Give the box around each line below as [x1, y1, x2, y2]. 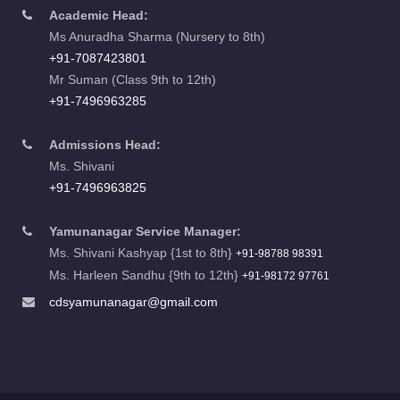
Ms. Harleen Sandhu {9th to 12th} [49, 267, 242, 282]
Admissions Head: [49, 137, 161, 152]
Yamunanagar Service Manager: [49, 223, 241, 238]
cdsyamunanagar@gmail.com [49, 294, 218, 309]
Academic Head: [49, 7, 148, 22]
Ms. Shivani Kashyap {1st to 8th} [49, 245, 236, 260]
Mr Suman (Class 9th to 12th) [49, 71, 216, 87]
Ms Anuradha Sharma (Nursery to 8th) [49, 29, 265, 44]
